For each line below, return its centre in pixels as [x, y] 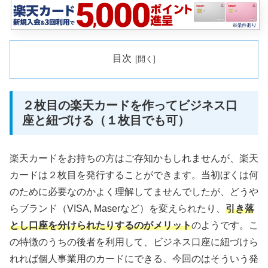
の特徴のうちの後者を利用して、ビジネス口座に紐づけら [134, 242]
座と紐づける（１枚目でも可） [106, 120]
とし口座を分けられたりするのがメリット [100, 225]
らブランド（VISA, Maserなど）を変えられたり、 [118, 208]
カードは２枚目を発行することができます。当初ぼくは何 [134, 175]
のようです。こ [225, 225]
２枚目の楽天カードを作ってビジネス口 [130, 105]
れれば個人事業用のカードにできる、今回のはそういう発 [134, 258]
